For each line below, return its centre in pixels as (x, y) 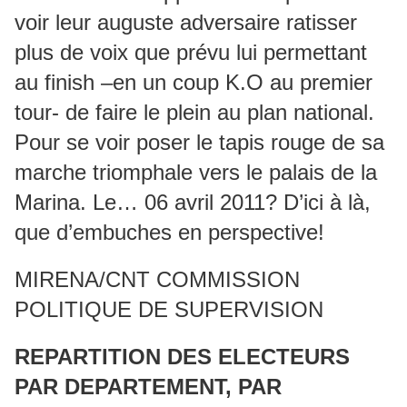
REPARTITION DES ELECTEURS (182, 357)
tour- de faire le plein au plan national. (194, 112)
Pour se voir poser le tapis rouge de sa (199, 142)
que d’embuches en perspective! (169, 232)
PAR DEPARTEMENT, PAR (148, 387)
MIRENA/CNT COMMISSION (157, 279)
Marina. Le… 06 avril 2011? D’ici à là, (193, 202)
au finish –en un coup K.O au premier (194, 82)
